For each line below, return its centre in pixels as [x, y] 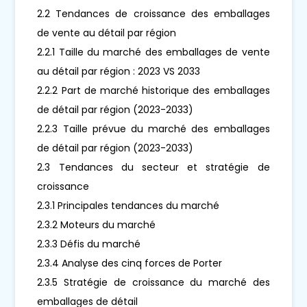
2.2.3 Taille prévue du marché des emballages [153, 128]
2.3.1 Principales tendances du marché [128, 205]
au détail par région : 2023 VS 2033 [119, 71]
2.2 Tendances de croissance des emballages [153, 13]
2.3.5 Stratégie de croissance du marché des [153, 282]
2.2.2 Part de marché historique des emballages [153, 90]
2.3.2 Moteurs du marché [97, 224]
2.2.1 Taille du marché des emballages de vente [153, 52]
